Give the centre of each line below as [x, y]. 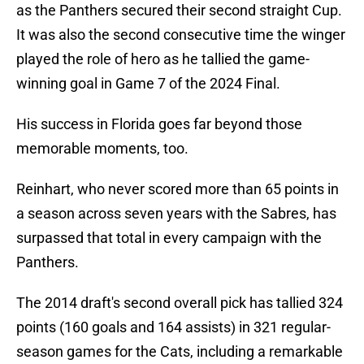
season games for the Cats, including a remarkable [180, 352]
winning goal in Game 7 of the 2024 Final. [148, 84]
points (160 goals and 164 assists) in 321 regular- [173, 327]
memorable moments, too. [102, 149]
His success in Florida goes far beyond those [159, 124]
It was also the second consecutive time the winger [181, 35]
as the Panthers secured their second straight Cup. [179, 11]
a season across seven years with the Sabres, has [176, 214]
